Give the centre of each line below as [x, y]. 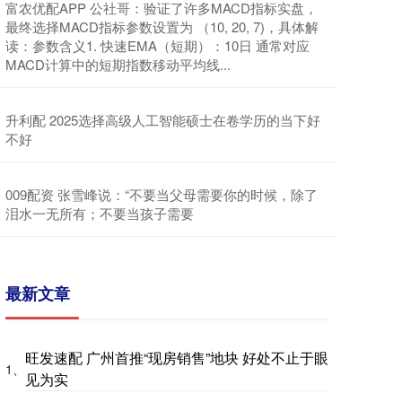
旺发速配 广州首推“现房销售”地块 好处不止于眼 [177, 358]
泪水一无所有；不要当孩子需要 [100, 214]
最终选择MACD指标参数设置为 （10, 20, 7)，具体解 [162, 27]
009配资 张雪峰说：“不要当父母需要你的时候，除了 [162, 195]
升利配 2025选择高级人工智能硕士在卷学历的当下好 [163, 120]
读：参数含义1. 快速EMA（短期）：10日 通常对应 [157, 46]
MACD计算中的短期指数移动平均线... [118, 65]
